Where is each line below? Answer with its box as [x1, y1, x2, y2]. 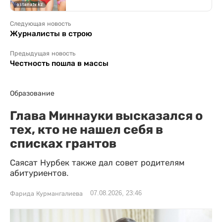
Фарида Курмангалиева [10, 190, 83, 197]
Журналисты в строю [10, 29, 92, 38]
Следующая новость [10, 20, 71, 27]
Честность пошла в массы [10, 58, 109, 67]
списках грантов [10, 135, 116, 151]
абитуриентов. [10, 168, 69, 178]
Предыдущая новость [10, 50, 75, 57]
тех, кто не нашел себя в [10, 121, 163, 137]
